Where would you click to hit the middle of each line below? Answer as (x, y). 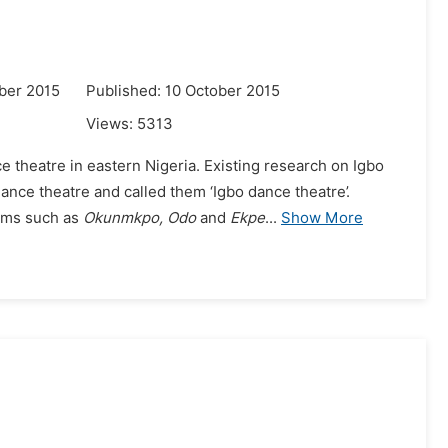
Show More (322, 218)
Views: (111, 124)
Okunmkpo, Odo (139, 218)
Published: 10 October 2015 (183, 91)
